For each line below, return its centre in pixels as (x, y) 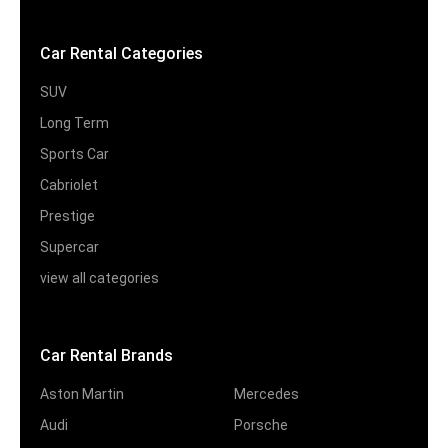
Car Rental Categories (121, 54)
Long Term (74, 123)
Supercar (69, 247)
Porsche (261, 425)
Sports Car (74, 154)
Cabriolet (69, 185)
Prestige (67, 216)
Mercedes (266, 394)
